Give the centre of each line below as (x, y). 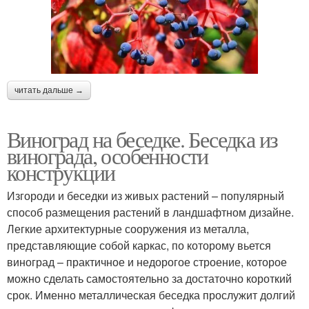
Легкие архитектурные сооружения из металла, (128, 228)
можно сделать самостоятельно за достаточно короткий (149, 278)
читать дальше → (49, 90)
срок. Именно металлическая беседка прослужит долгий (151, 295)
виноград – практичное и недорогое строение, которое (147, 261)
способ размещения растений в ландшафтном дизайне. (150, 212)
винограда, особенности (108, 155)
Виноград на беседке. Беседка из (142, 139)
